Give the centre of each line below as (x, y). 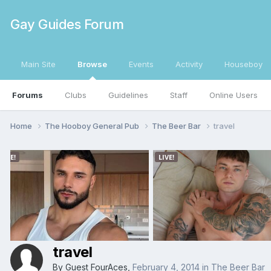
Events (141, 64)
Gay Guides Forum (67, 24)
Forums (28, 95)
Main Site (38, 64)
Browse (92, 64)
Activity (189, 64)
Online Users (233, 95)
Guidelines (128, 95)
